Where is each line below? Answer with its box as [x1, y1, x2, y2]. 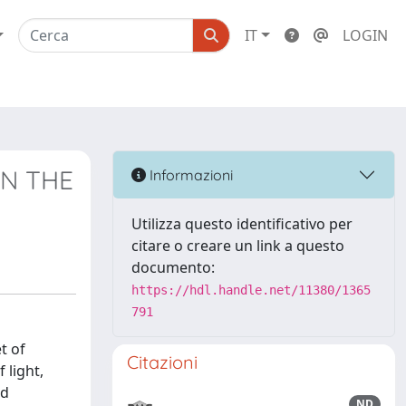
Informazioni [146, 165, 233, 184]
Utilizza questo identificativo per [131, 214, 353, 234]
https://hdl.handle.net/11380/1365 [131, 283, 371, 297]
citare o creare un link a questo [131, 236, 344, 256]
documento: [131, 257, 215, 277]
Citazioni [127, 351, 198, 373]
